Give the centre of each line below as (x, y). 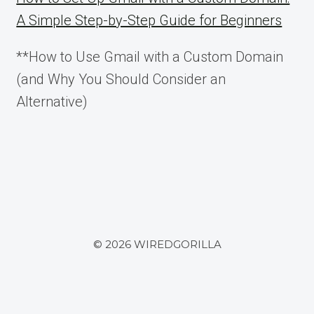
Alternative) (52, 102)
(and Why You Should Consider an (121, 79)
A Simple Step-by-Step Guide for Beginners (149, 20)
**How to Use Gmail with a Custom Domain (150, 57)
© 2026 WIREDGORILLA (157, 244)
